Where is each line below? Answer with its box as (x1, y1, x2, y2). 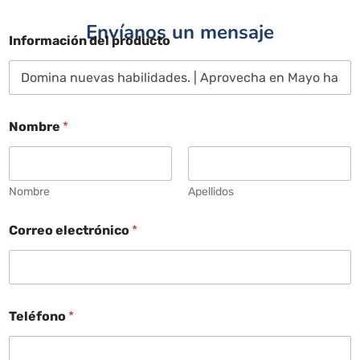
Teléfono (9, 308, 68, 324)
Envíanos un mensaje (86, 18, 274, 45)
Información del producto (9, 32, 170, 48)
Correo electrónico (9, 222, 132, 238)
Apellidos (188, 184, 234, 198)
